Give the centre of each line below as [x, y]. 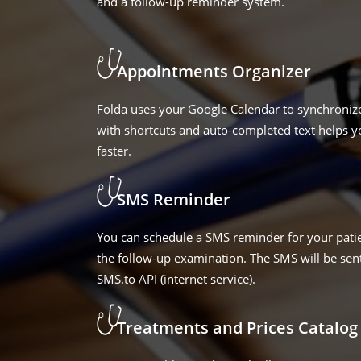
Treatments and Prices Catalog [237, 328]
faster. [114, 151]
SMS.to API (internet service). [176, 279]
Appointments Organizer [214, 71]
